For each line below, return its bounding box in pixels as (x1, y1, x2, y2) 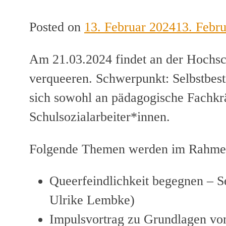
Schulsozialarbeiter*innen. (29, 109, 174, 124)
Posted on (29, 20, 84, 35)
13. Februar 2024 (84, 20, 176, 35)
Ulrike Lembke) (49, 193, 135, 208)
